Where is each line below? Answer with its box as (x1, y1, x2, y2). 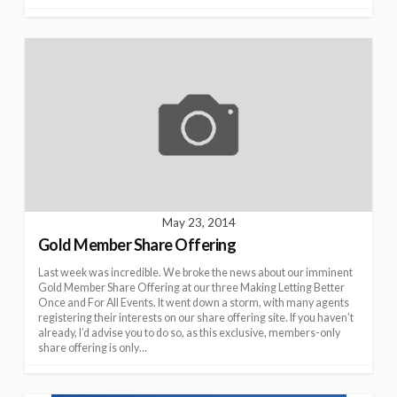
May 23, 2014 (161, 215, 236, 230)
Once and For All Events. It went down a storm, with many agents (38, 296, 349, 310)
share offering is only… (38, 341, 147, 355)
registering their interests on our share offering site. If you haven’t (38, 311, 354, 325)
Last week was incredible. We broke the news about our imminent (38, 266, 353, 280)
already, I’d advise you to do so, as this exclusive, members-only (38, 326, 340, 340)
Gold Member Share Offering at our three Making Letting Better (38, 281, 345, 295)
